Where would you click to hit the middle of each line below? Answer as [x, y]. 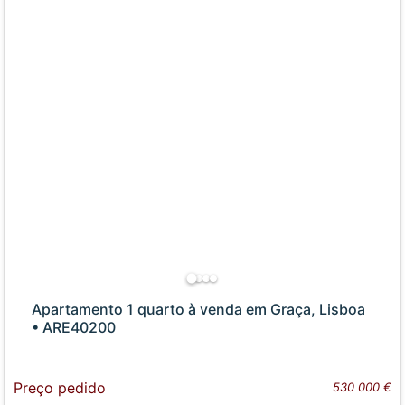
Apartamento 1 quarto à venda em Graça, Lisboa [199, 309]
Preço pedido [60, 387]
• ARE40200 [74, 327]
